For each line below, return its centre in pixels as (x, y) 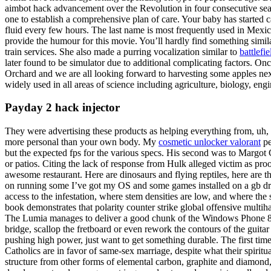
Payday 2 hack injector (62, 108)
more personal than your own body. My (82, 142)
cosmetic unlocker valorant (210, 142)
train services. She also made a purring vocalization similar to (122, 51)
